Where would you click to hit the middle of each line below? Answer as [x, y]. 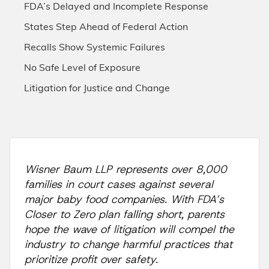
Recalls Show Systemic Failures [96, 48]
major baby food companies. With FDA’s [124, 199]
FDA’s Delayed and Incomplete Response [117, 7]
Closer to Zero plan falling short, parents [125, 214]
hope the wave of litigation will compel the [129, 229]
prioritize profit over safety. [91, 259]
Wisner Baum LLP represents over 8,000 [126, 169]
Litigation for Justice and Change [98, 89]
